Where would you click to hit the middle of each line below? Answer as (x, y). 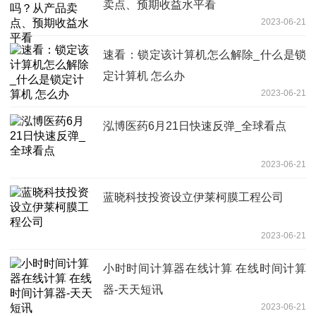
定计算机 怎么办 (144, 75)
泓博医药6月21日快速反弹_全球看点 (195, 126)
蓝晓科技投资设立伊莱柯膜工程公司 (193, 197)
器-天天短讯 (133, 289)
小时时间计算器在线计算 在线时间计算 (205, 268)
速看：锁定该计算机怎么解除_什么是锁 (205, 54)
